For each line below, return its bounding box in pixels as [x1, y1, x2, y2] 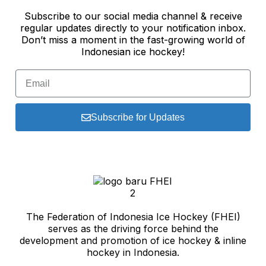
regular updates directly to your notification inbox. [20, 22, 246, 34]
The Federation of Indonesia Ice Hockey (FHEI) [26, 211, 240, 223]
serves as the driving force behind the [47, 223, 218, 235]
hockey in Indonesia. [87, 246, 179, 259]
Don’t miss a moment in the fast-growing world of [21, 34, 245, 46]
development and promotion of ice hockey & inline [20, 235, 246, 247]
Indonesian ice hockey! [81, 46, 185, 58]
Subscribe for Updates [91, 112, 185, 122]
